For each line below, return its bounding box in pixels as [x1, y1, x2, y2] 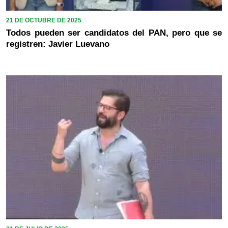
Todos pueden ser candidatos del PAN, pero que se [6, 28, 222, 38]
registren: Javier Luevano [6, 39, 109, 49]
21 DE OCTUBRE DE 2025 [6, 17, 81, 24]
